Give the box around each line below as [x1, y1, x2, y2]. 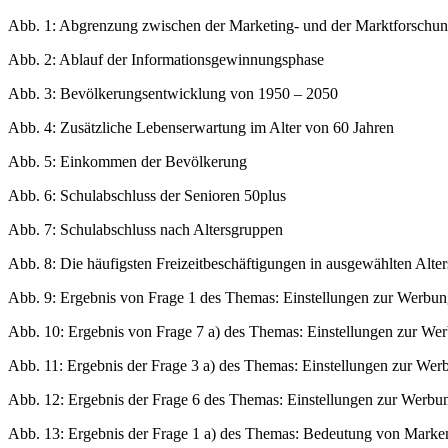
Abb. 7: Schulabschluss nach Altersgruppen [8, 221, 283, 239]
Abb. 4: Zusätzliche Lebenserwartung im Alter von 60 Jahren [8, 119, 394, 137]
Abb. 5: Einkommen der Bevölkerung [8, 153, 247, 171]
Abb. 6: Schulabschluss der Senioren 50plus [8, 187, 286, 205]
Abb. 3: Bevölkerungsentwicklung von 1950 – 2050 [8, 85, 338, 103]
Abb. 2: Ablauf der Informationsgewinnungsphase [8, 51, 324, 69]
